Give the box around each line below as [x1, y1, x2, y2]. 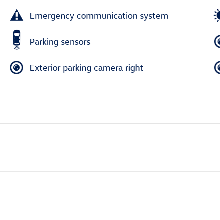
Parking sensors [29, 36, 90, 47]
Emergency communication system [29, 10, 168, 21]
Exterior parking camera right [29, 62, 143, 73]
